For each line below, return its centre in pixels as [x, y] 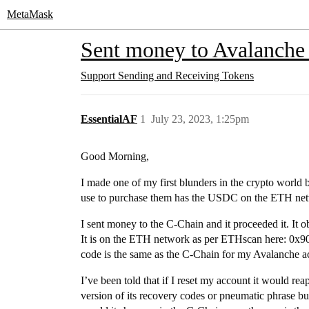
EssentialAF [109, 119]
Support [98, 76]
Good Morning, [115, 156]
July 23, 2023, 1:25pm [200, 119]
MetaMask [30, 14]
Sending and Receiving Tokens [186, 76]
